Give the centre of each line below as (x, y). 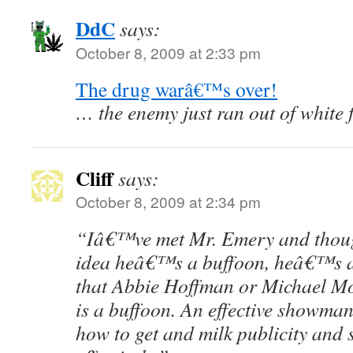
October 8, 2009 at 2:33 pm (168, 52)
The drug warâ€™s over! (176, 89)
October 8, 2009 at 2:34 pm (168, 201)
